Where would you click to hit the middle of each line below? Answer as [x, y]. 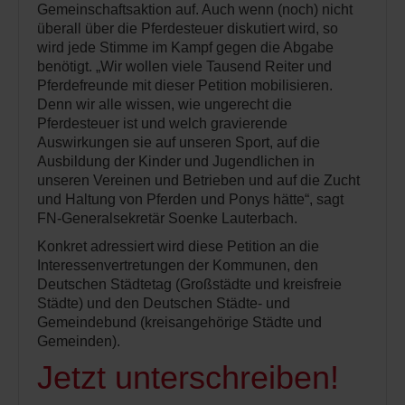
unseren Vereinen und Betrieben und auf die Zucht [198, 180]
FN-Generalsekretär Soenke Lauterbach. [167, 218]
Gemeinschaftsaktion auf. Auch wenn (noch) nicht [195, 9]
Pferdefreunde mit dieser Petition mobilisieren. [185, 85]
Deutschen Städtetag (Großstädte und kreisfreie [189, 284]
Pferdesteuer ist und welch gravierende [162, 123]
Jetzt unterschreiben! [188, 377]
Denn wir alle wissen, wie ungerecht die [165, 104]
